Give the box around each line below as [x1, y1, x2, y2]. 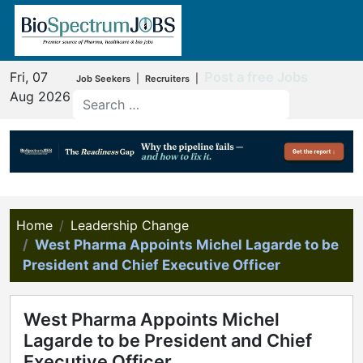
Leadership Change [70, 217, 189, 234]
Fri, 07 [10, 68, 48, 85]
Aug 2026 [10, 88, 70, 105]
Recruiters [144, 72, 190, 84]
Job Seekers [75, 72, 130, 84]
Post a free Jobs [203, 68, 308, 85]
